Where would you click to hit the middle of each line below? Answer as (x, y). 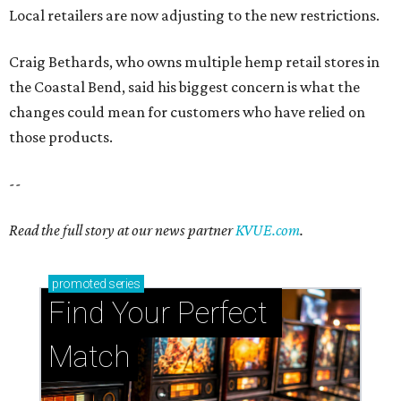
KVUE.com (268, 230)
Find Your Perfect (158, 312)
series (123, 283)
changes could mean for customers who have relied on (187, 111)
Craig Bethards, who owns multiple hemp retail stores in (194, 61)
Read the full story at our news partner (122, 230)
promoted (79, 283)
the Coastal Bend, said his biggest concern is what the (184, 86)
